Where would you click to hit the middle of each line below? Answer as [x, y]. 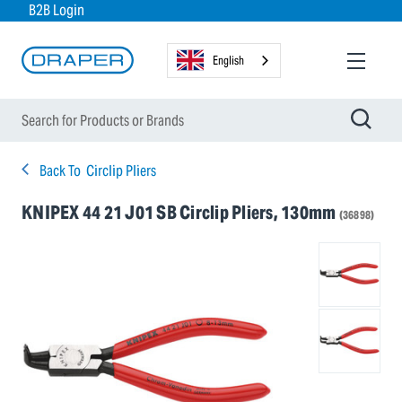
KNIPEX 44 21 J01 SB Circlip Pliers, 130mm [180, 213]
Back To [60, 171]
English [229, 60]
